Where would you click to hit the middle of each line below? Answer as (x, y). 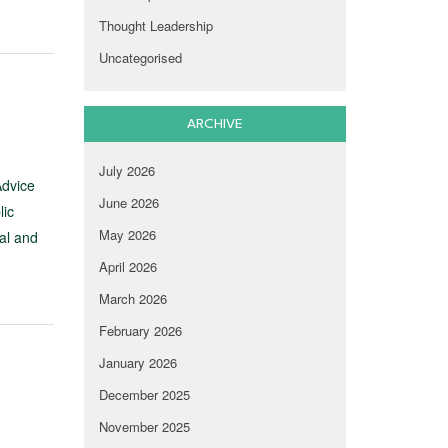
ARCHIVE (214, 124)
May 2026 (127, 235)
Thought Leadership (155, 26)
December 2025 (144, 395)
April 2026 (127, 267)
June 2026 (128, 203)
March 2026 (132, 299)
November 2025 (144, 427)
